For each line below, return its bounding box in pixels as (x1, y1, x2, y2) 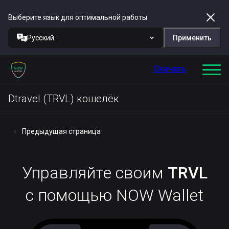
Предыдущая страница (22, 127, 101, 135)
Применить (173, 34, 212, 42)
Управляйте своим (21, 163, 168, 182)
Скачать (153, 64, 186, 74)
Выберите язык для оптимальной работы (8, 13, 147, 21)
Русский (27, 34, 54, 42)
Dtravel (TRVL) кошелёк (8, 93, 119, 105)
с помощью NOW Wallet (26, 186, 203, 205)
